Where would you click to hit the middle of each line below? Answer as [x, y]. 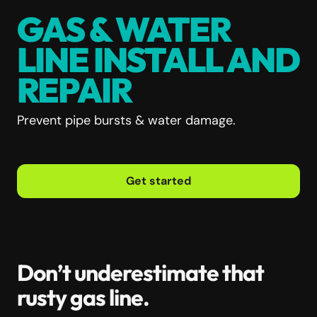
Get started [158, 180]
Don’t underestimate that [140, 272]
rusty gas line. [87, 297]
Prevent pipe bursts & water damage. [126, 120]
